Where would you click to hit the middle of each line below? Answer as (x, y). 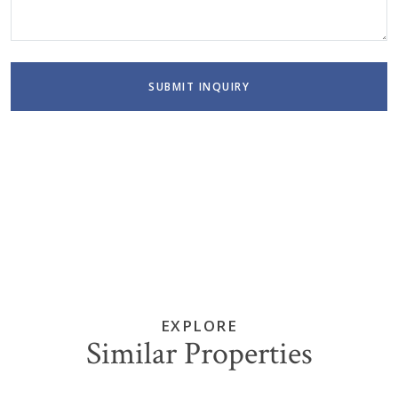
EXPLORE (199, 325)
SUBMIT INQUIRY (199, 86)
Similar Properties (199, 354)
